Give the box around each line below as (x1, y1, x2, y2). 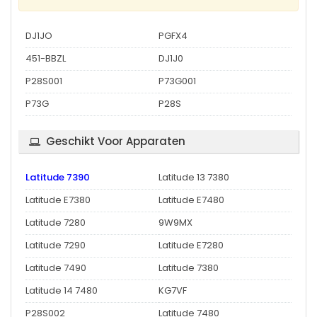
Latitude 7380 (158, 260, 219, 275)
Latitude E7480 (158, 192, 224, 207)
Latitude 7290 (25, 238, 86, 252)
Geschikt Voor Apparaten (46, 133, 185, 149)
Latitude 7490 (25, 260, 86, 275)
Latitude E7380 (25, 192, 91, 207)
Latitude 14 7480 (25, 283, 98, 297)
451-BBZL (25, 51, 66, 65)
